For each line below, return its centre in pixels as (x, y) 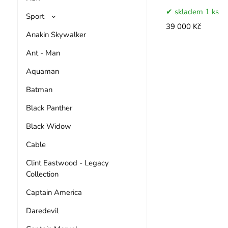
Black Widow (48, 126)
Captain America (54, 192)
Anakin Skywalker (56, 34)
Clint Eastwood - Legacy (67, 163)
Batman (39, 89)
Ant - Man (43, 53)
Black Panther (49, 108)
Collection (42, 174)
